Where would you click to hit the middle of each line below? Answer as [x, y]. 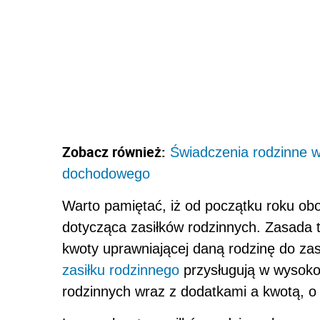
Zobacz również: [114, 151]
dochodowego [106, 173]
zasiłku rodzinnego [121, 270]
